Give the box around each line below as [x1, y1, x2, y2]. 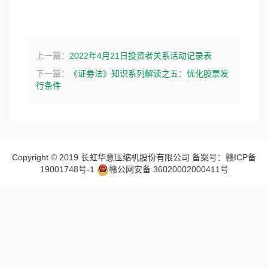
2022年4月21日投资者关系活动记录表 [69, 50, 212, 60]
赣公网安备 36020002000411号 [108, 164, 229, 174]
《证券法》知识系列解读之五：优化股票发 [69, 68, 229, 78]
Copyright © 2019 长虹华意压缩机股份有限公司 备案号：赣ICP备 [12, 152, 256, 162]
